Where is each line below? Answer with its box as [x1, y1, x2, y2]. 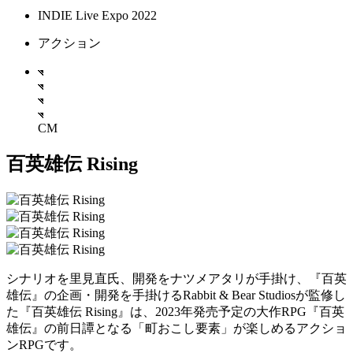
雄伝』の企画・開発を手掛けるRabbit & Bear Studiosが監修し [6, 288, 346, 302]
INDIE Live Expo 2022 [38, 9, 157, 22]
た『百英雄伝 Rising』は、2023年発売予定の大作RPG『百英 [6, 304, 344, 318]
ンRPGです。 [6, 337, 82, 351]
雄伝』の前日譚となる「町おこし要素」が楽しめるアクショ [6, 321, 347, 335]
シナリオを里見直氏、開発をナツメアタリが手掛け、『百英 [6, 271, 347, 285]
